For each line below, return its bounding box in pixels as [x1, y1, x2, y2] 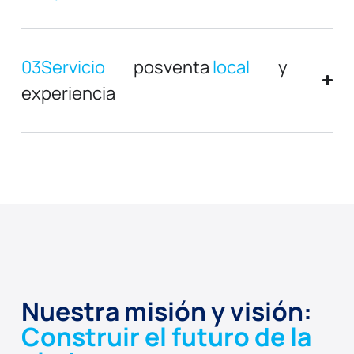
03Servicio [21, 55, 105, 79]
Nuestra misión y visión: [21, 293, 312, 329]
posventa [133, 55, 213, 79]
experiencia [21, 81, 115, 105]
